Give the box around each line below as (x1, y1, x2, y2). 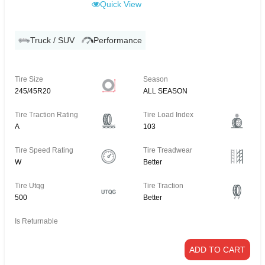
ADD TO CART (189, 245, 245, 255)
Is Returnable (15, 217, 58, 226)
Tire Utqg (15, 182, 44, 190)
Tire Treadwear (143, 146, 193, 155)
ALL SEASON (143, 87, 188, 96)
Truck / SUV (30, 35, 75, 46)
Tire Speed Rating (15, 146, 73, 155)
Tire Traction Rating (15, 111, 78, 119)
